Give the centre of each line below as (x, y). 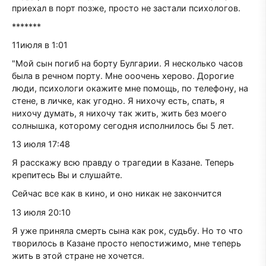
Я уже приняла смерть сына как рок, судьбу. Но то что (127, 230)
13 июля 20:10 (41, 212)
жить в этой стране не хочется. (78, 255)
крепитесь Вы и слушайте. (67, 175)
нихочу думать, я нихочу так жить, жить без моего (119, 113)
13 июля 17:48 (41, 144)
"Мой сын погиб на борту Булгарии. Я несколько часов (127, 64)
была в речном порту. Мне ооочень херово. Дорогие (123, 76)
